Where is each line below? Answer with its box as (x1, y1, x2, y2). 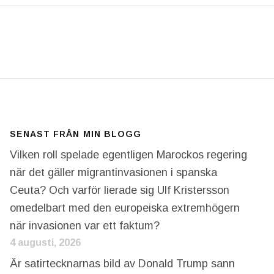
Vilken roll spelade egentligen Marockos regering (9, 148, 247, 161)
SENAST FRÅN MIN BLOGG (9, 129, 142, 139)
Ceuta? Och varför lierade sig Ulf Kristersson (9, 183, 229, 196)
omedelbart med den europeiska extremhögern (9, 201, 240, 214)
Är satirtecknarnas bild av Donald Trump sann (9, 257, 235, 270)
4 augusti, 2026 (9, 237, 81, 248)
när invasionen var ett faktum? (9, 219, 160, 232)
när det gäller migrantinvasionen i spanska (9, 166, 217, 179)
